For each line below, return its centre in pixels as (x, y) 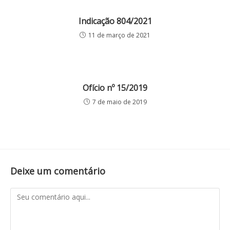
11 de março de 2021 (119, 35)
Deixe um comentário (58, 171)
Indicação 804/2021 (115, 21)
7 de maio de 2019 (119, 102)
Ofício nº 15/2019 (115, 88)
